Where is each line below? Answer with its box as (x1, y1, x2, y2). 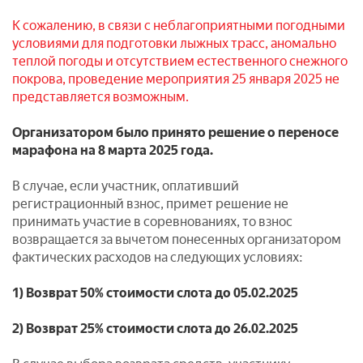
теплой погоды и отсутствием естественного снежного (12, 53, 348, 69)
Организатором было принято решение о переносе (12, 125, 339, 140)
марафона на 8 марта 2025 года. (12, 143, 213, 158)
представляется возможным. (12, 89, 189, 105)
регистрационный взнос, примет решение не (12, 196, 288, 211)
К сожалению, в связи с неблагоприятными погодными (12, 18, 345, 33)
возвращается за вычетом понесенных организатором (12, 232, 341, 247)
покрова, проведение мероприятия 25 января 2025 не (12, 71, 340, 87)
